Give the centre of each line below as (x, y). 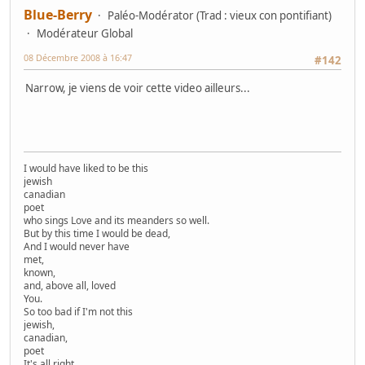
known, (40, 273)
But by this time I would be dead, (97, 234)
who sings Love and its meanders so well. (117, 221)
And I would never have (77, 247)
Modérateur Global (85, 34)
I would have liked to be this (86, 169)
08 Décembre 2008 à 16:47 (78, 58)
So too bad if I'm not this (78, 312)
